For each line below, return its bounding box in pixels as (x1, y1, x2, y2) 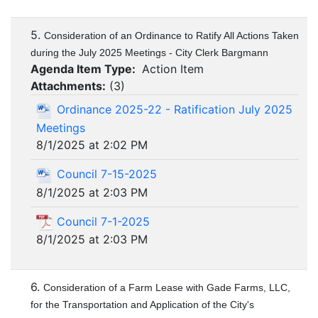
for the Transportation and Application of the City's (31, 299, 254, 311)
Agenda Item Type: (31, 62, 138, 77)
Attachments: (31, 79, 106, 94)
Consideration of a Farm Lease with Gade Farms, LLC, (43, 282, 290, 294)
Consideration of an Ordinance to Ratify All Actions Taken (44, 30, 299, 42)
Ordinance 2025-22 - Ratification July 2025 (57, 102, 292, 117)
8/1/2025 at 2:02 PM (36, 137, 148, 152)
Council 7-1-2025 (57, 214, 150, 229)
